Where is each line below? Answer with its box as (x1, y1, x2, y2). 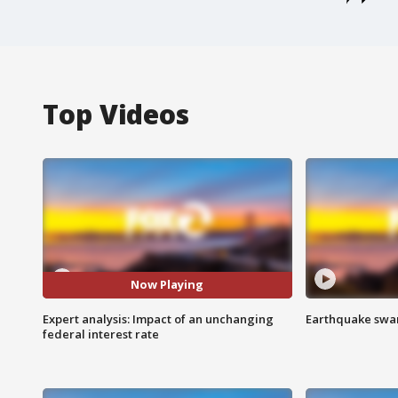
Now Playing (131, 276, 204, 293)
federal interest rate (43, 325, 159, 342)
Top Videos (43, 95, 189, 132)
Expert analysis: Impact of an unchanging (43, 310, 274, 327)
